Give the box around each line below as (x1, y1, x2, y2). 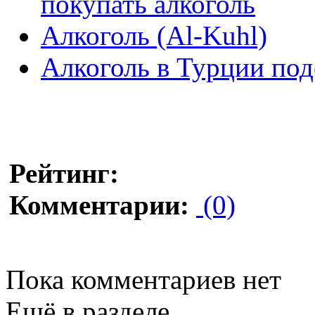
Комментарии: (9, 189, 189, 220)
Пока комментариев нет (6, 264, 281, 295)
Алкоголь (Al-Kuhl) (41, 20, 267, 51)
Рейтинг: (9, 157, 119, 188)
